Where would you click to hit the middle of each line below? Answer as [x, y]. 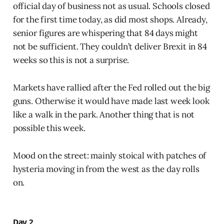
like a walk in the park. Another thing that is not [104, 115]
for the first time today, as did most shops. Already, [110, 20]
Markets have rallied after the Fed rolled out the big [111, 88]
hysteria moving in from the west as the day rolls [106, 169]
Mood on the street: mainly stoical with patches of [109, 156]
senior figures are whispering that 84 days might [105, 33]
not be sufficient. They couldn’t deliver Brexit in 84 [110, 47]
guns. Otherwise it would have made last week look [111, 101]
